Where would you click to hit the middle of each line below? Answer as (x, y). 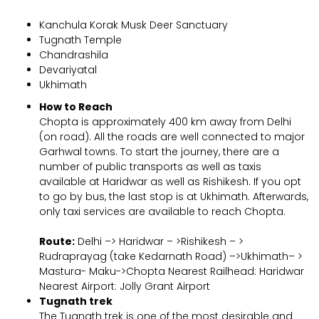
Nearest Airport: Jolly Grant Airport (125, 287)
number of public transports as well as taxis (150, 167)
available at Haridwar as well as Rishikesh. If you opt (170, 182)
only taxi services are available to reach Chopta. (162, 212)
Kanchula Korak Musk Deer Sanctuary (134, 25)
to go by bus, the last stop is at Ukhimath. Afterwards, (174, 197)
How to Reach (76, 107)
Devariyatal (68, 70)
